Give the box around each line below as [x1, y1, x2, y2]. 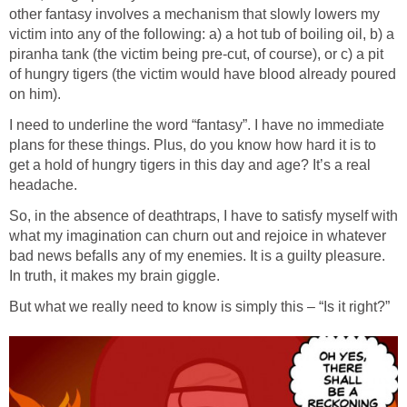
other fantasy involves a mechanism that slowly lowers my [9, 5, 380, 22]
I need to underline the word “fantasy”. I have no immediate [9, 116, 384, 133]
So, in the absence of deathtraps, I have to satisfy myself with [9, 207, 398, 223]
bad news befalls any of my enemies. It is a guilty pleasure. [9, 247, 385, 263]
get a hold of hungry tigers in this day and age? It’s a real [9, 156, 371, 173]
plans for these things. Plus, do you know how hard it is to [9, 136, 376, 153]
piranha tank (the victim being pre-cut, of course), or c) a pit [9, 45, 383, 62]
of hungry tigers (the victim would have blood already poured [9, 65, 396, 82]
